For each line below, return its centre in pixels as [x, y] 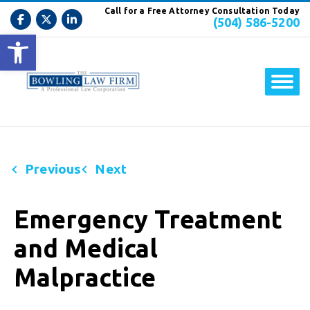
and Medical [86, 248]
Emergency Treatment [148, 219]
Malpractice [85, 277]
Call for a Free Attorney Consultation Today [202, 11]
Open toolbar [75, 41]
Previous [53, 169]
